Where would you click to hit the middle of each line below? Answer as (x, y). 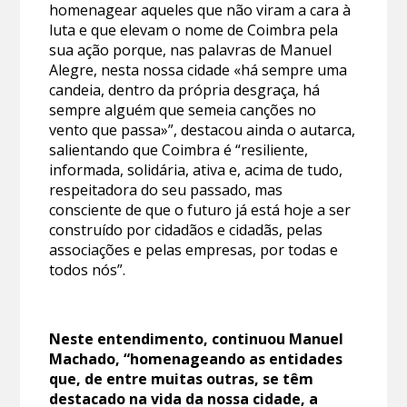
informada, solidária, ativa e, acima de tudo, (196, 169)
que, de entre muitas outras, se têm (182, 378)
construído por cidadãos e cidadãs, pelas (186, 229)
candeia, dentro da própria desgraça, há (185, 89)
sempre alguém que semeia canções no (183, 109)
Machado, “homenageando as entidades (196, 358)
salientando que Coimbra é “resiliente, (179, 149)
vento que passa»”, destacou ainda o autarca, (203, 129)
